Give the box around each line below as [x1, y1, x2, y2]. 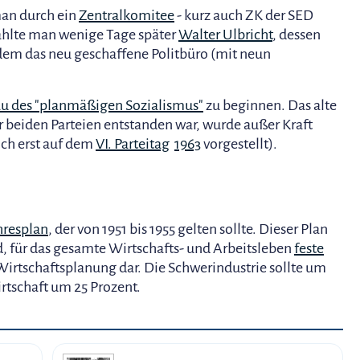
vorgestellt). [201, 136, 277, 152]
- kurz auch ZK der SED [174, 7, 313, 23]
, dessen [272, 27, 321, 43]
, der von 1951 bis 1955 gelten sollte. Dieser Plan [48, 221, 328, 237]
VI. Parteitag [96, 136, 170, 152]
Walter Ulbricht [178, 27, 272, 43]
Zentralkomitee [79, 7, 174, 23]
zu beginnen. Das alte [203, 97, 337, 113]
